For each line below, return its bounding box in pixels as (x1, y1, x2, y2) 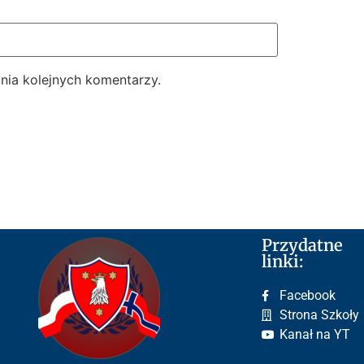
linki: (261, 250, 303, 271)
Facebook (279, 287, 336, 303)
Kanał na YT (279, 326, 351, 342)
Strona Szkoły (279, 306, 360, 323)
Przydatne (261, 234, 343, 255)
